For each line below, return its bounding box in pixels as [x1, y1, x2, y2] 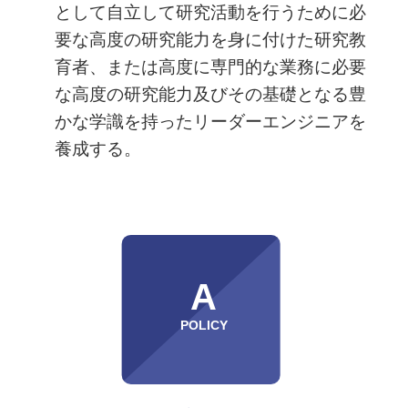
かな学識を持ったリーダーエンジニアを [54, 111, 366, 131]
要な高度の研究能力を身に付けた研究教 [54, 29, 366, 49]
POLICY [180, 317, 228, 332]
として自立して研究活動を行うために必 [54, 2, 366, 22]
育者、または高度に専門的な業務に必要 [54, 56, 366, 76]
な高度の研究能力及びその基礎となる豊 [54, 84, 366, 104]
